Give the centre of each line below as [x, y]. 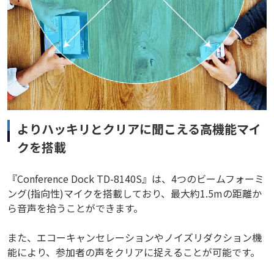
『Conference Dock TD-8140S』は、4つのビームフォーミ [136, 179]
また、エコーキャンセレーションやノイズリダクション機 [135, 238]
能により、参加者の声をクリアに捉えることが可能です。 [134, 252]
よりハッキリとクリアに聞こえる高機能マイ [139, 129]
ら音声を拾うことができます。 [75, 208]
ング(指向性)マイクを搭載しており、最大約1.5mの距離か [135, 194]
